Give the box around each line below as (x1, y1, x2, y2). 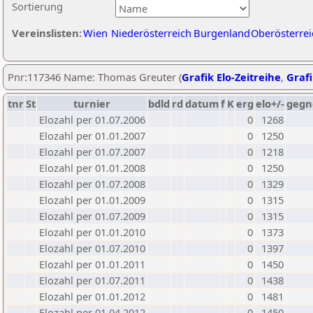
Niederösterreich (111, 26, 191, 40)
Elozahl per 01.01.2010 (39, 225, 145, 239)
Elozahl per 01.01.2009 (39, 193, 145, 207)
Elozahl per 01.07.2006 (39, 112, 145, 126)
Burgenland (194, 26, 250, 40)
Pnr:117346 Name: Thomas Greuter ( (8, 70, 182, 84)
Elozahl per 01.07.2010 (39, 241, 145, 255)
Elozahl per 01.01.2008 (39, 161, 145, 175)
